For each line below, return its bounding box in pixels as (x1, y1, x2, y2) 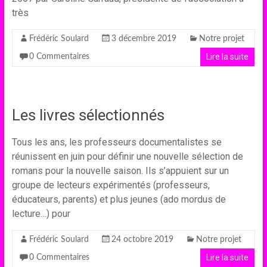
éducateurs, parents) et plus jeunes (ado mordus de (11, 194, 226, 205)
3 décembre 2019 (111, 35, 176, 43)
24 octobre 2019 (111, 235, 173, 244)
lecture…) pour (11, 208, 70, 219)
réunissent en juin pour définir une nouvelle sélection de (11, 151, 243, 162)
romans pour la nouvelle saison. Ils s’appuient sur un (11, 165, 229, 176)
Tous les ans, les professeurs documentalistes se (11, 136, 222, 148)
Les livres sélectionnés (11, 106, 164, 124)
